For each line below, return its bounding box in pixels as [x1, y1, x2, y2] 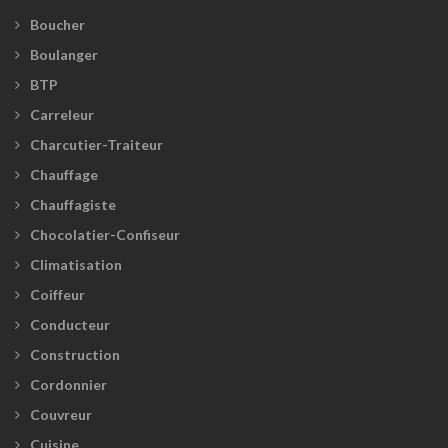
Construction [30, 346, 120, 364]
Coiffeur [30, 286, 85, 304]
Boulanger [30, 46, 98, 64]
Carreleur [30, 106, 94, 124]
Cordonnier [30, 376, 107, 394]
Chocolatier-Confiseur [30, 226, 180, 244]
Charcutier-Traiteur [30, 136, 163, 154]
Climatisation [30, 256, 122, 274]
